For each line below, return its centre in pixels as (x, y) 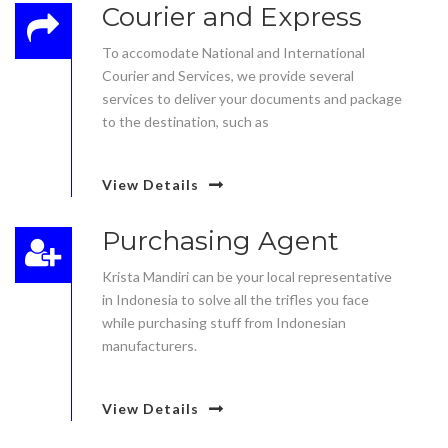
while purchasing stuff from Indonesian (224, 322)
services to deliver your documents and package (252, 98)
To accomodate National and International (233, 52)
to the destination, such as (185, 121)
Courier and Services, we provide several (228, 75)
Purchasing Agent (220, 241)
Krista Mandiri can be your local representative (247, 276)
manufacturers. (149, 345)
